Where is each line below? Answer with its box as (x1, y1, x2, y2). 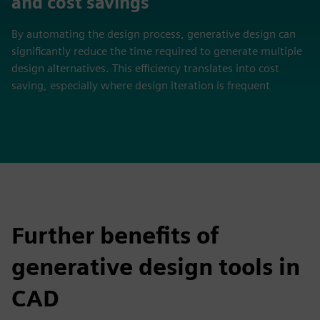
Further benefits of (11, 221, 219, 249)
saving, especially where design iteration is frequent (11, 79, 270, 92)
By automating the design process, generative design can (11, 27, 296, 41)
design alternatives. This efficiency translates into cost (11, 61, 279, 75)
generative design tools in (11, 253, 300, 281)
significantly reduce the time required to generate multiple (11, 44, 302, 58)
